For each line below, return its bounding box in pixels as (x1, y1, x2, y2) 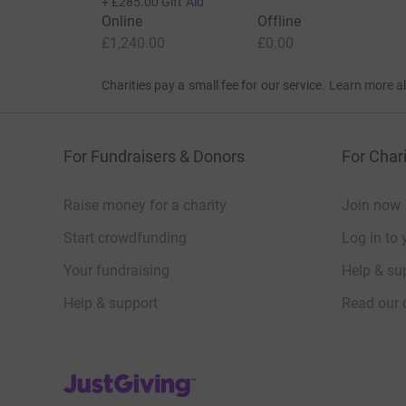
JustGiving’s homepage (63, 370, 212, 388)
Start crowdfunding (63, 229, 187, 247)
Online (101, 13, 142, 31)
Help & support (63, 295, 158, 313)
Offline (256, 13, 302, 31)
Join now (342, 197, 401, 215)
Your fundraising (63, 262, 169, 280)
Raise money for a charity (63, 197, 227, 215)
